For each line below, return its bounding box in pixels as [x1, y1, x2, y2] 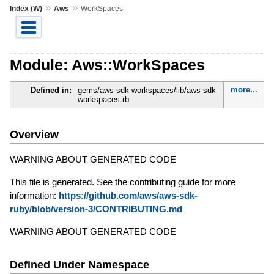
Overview [9, 128, 59, 141]
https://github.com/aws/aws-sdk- [58, 190, 198, 201]
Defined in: [30, 86, 72, 95]
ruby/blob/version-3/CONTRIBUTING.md [9, 203, 182, 214]
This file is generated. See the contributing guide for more [9, 176, 235, 187]
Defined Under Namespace [9, 258, 149, 271]
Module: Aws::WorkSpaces [9, 56, 205, 73]
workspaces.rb [77, 95, 129, 105]
